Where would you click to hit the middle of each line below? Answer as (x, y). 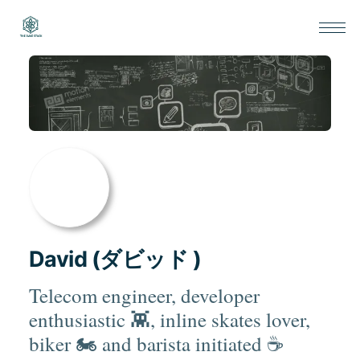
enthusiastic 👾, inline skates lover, (169, 320)
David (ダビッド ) (115, 260)
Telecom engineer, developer (144, 296)
